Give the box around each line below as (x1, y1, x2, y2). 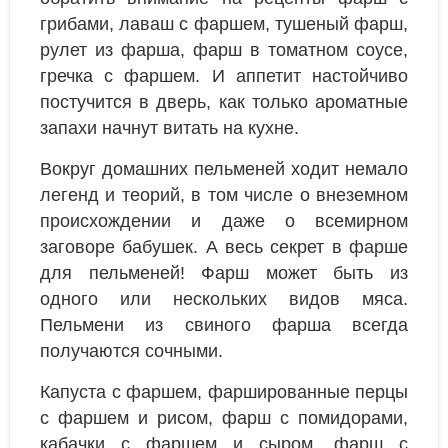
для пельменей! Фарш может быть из (40, 263, 408, 284)
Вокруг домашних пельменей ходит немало (40, 159, 408, 180)
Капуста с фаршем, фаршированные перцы (40, 382, 408, 403)
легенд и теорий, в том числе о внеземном (40, 185, 408, 206)
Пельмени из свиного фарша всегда (40, 315, 408, 336)
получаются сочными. (40, 341, 223, 362)
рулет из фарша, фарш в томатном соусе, (40, 40, 408, 61)
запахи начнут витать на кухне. (40, 118, 299, 139)
